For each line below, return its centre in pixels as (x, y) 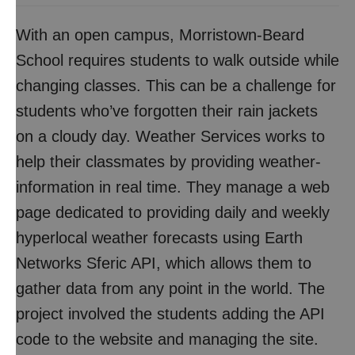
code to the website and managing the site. (167, 339)
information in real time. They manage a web (173, 187)
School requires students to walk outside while (177, 60)
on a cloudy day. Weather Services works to (170, 136)
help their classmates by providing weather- (168, 162)
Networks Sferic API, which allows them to (164, 263)
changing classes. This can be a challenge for (176, 86)
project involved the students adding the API (170, 314)
